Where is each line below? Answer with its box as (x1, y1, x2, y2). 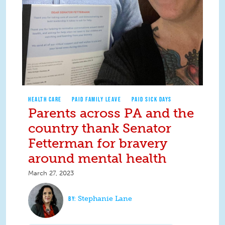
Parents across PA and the (28, 105, 194, 121)
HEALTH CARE (28, 95, 62, 103)
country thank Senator (28, 120, 171, 136)
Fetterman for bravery (28, 135, 167, 151)
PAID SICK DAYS (131, 95, 172, 103)
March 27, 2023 (28, 169, 74, 177)
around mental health (28, 150, 167, 166)
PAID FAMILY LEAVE (71, 95, 122, 103)
